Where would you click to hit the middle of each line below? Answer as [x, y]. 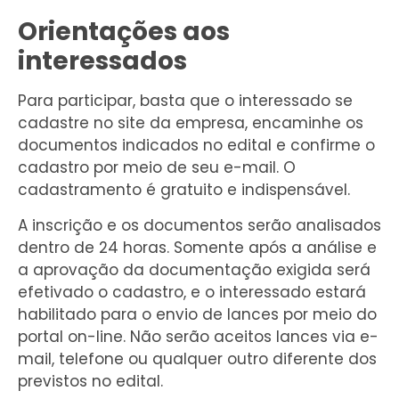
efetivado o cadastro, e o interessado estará [192, 292]
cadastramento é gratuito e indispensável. [184, 190]
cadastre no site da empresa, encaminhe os [191, 123]
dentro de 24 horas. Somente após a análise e [197, 247]
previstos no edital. [90, 381]
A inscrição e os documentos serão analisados [199, 225]
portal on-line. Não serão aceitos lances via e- [198, 336]
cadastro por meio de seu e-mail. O [157, 168]
